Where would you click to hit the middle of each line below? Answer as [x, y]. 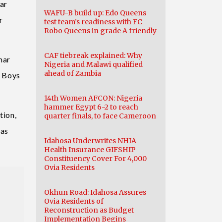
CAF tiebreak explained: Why [93, 55]
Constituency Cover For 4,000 [95, 159]
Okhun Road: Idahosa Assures [95, 192]
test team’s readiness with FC [93, 22]
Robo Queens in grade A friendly [100, 31]
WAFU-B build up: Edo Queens [95, 13]
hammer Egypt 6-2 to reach [91, 107]
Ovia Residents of [74, 201]
